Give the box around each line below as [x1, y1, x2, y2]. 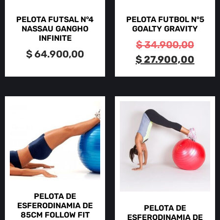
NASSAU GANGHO [22, 24, 88, 34]
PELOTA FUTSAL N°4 [16, 15, 94, 25]
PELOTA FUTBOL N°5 [126, 15, 204, 25]
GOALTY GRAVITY [132, 24, 198, 34]
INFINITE [38, 33, 72, 43]
